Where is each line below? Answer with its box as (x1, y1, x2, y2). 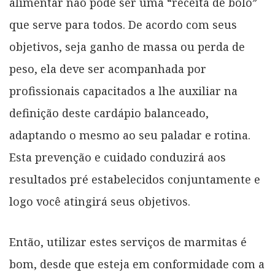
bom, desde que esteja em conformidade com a (9, 257, 265, 271)
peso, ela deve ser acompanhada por (9, 61, 206, 76)
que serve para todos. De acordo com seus (9, 17, 237, 32)
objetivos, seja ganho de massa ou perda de (9, 39, 245, 54)
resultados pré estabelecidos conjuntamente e (9, 172, 260, 187)
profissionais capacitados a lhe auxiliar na (9, 83, 238, 98)
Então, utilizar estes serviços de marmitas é (9, 234, 247, 249)
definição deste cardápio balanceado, (9, 106, 209, 120)
